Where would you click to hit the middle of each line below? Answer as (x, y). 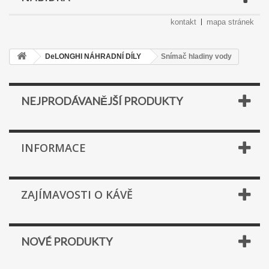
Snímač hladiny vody (196, 56)
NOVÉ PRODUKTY (67, 241)
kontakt (183, 22)
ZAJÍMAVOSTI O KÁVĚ (77, 195)
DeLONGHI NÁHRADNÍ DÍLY (93, 56)
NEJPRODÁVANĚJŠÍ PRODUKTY (102, 101)
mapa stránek (230, 22)
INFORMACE (53, 148)
